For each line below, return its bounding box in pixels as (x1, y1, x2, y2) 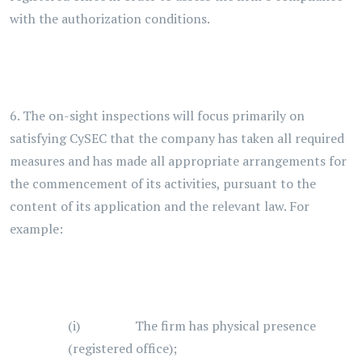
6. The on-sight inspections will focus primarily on (10, 107, 305, 124)
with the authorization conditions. (10, 10, 210, 27)
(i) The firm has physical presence (68, 317, 316, 335)
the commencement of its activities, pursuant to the (10, 175, 316, 192)
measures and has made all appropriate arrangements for (10, 152, 347, 170)
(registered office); (68, 339, 177, 357)
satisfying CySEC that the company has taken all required (10, 129, 344, 147)
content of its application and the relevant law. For (10, 197, 309, 215)
